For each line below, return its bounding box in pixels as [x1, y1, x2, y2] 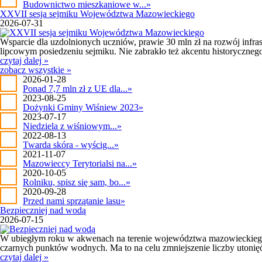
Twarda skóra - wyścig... [23, 140, 114, 150]
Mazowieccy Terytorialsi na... [23, 158, 132, 168]
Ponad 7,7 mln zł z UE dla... [23, 84, 127, 94]
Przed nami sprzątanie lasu [23, 196, 120, 206]
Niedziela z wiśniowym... [23, 121, 117, 131]
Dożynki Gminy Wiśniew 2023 [23, 102, 139, 112]
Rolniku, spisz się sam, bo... [23, 177, 126, 187]
